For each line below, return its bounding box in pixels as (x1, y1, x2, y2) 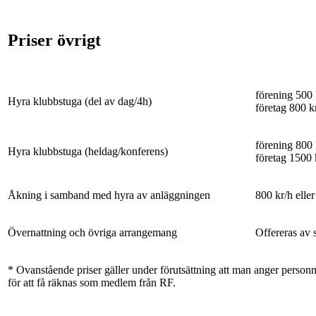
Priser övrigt (8, 30, 101, 49)
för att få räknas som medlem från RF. (8, 276, 176, 288)
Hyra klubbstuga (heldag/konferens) (8, 145, 168, 157)
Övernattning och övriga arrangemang (8, 226, 177, 238)
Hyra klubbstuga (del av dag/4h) (8, 95, 152, 107)
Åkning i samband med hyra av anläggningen (8, 188, 210, 201)
